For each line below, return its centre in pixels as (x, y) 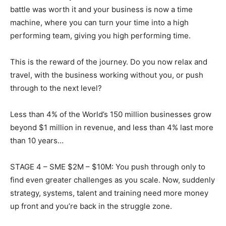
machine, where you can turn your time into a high (99, 23)
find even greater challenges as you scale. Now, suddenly (112, 180)
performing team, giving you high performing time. (100, 36)
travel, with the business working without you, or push (107, 75)
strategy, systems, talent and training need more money (109, 193)
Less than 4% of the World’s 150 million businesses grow (111, 115)
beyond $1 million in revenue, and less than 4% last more (112, 128)
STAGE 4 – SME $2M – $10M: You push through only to (108, 167)
